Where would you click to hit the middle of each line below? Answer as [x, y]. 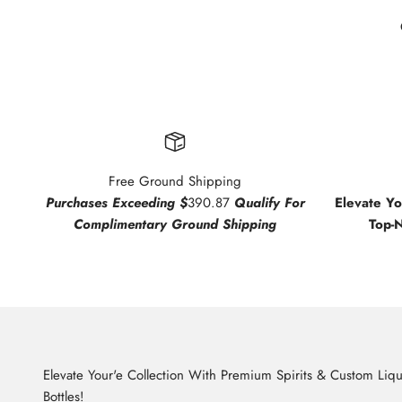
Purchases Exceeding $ [116, 203]
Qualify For [269, 203]
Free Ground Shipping [175, 181]
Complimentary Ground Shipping [175, 224]
